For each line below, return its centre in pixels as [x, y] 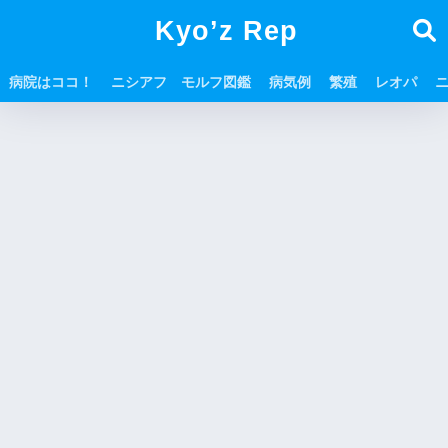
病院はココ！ [51, 82]
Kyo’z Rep [226, 31]
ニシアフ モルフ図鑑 [181, 82]
